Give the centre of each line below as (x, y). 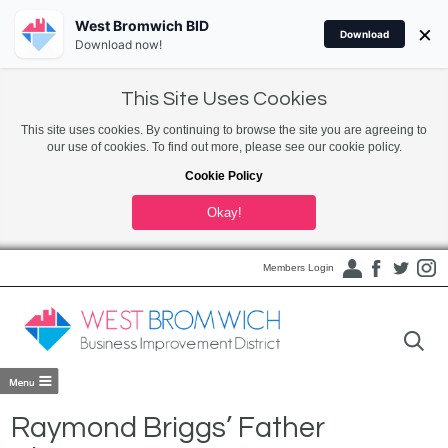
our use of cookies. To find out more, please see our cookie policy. (224, 147)
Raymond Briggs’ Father (168, 428)
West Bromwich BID (142, 25)
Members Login (298, 267)
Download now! (118, 44)
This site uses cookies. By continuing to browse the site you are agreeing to (224, 130)
